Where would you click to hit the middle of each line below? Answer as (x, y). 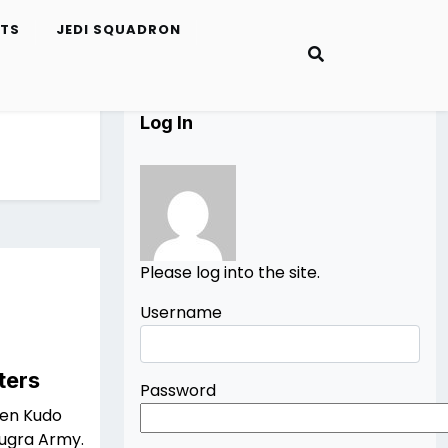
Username (181, 312)
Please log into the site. (230, 272)
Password (178, 390)
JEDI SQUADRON (118, 30)
